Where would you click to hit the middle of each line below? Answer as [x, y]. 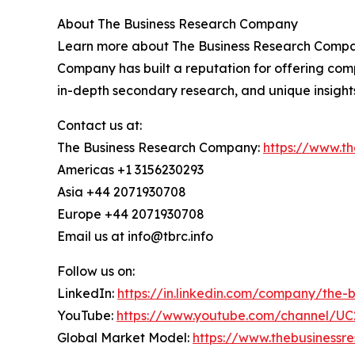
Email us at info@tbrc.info [135, 237]
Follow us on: [96, 271]
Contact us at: [99, 126]
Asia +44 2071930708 [122, 192]
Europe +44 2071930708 [131, 214]
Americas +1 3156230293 [130, 170]
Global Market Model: [125, 338]
